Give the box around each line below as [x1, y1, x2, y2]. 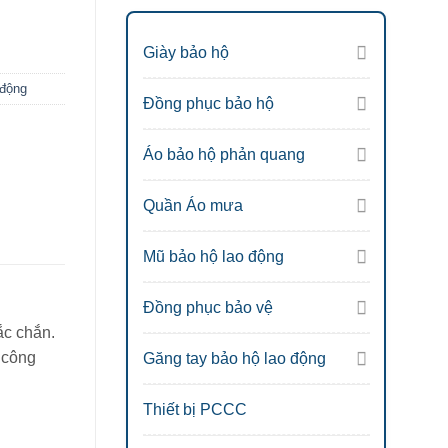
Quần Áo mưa [142, 196, 243, 214]
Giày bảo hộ [142, 43, 229, 61]
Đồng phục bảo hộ [142, 94, 274, 112]
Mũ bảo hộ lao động [142, 247, 284, 265]
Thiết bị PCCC [142, 400, 247, 418]
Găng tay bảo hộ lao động [142, 349, 326, 367]
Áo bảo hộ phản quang [142, 145, 305, 163]
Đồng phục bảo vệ [142, 298, 273, 316]
